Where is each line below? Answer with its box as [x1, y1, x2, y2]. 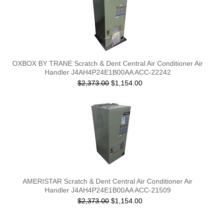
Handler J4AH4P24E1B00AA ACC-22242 [44, 68, 171, 76]
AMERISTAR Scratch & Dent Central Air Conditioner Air [23, 177, 192, 185]
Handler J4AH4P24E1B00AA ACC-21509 [44, 186, 171, 194]
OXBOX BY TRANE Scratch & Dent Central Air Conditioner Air [12, 59, 203, 67]
